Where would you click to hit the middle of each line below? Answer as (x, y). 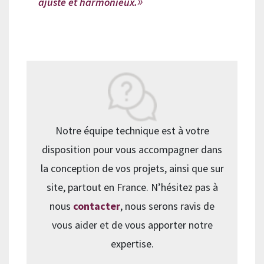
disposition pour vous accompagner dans (132, 150)
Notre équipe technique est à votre (132, 131)
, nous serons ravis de (167, 206)
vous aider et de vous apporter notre (132, 225)
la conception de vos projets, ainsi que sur (132, 169)
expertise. (132, 244)
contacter (97, 206)
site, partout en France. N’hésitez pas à (132, 187)
